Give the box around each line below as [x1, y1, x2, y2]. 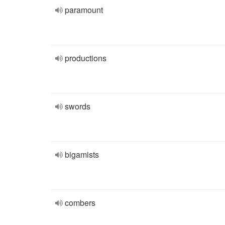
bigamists [65, 149, 99, 160]
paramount [65, 4, 103, 16]
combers [65, 197, 95, 208]
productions [65, 52, 106, 64]
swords [65, 100, 90, 112]
